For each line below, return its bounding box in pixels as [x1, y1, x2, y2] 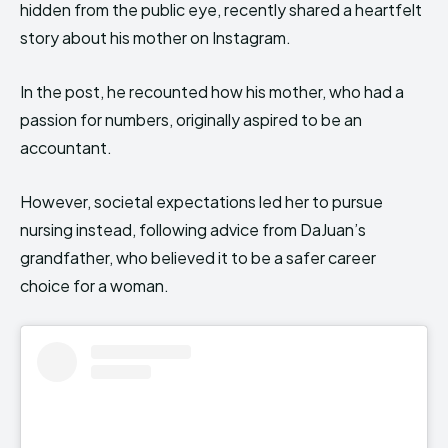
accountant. [20, 137, 112, 159]
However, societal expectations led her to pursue [20, 191, 383, 213]
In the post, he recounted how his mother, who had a [20, 81, 404, 103]
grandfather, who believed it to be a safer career [20, 247, 376, 269]
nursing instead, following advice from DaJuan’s [20, 219, 366, 241]
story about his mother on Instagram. [20, 27, 291, 49]
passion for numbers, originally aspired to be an [20, 109, 362, 131]
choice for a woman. [20, 275, 169, 297]
